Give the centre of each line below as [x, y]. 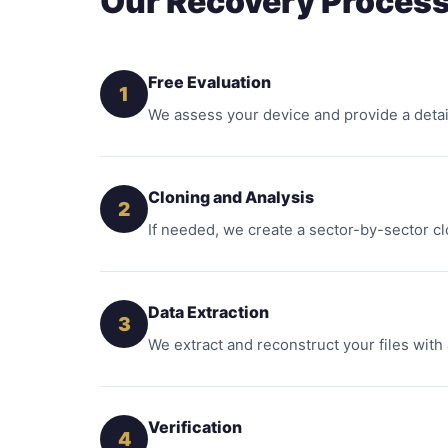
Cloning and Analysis [231, 197]
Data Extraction [208, 312]
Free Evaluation [209, 82]
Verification [195, 427]
